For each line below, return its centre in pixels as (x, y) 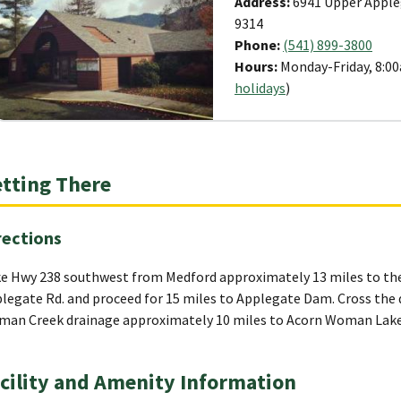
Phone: (259, 44)
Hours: (257, 66)
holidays (260, 87)
